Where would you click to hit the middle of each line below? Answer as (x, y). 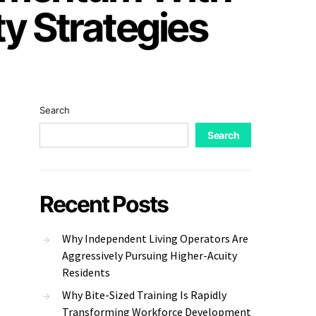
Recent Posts (104, 204)
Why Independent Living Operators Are (155, 238)
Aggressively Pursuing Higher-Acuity (150, 255)
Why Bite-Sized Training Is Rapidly (144, 295)
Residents (86, 272)
